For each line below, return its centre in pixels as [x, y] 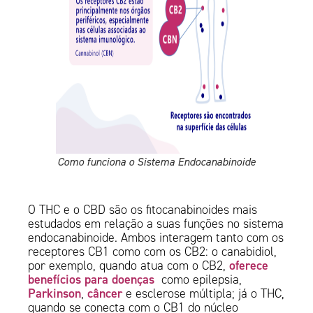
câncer [107, 293]
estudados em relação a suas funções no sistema [156, 224]
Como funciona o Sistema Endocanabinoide [156, 162]
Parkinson [55, 293]
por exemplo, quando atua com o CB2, [129, 266]
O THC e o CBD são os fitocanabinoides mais [143, 210]
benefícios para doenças [92, 279]
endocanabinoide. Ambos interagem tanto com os [156, 238]
